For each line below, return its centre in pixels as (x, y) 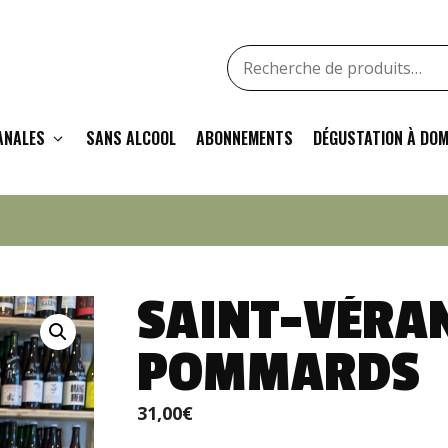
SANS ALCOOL (131, 137)
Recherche (270, 57)
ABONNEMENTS (244, 137)
